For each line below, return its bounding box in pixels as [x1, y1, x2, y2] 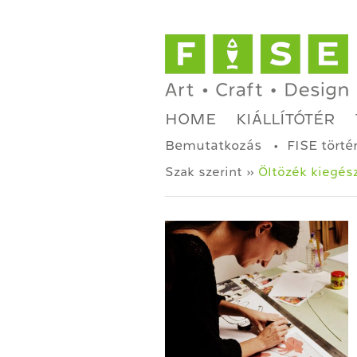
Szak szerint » [165, 166, 258, 178]
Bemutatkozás [165, 139, 261, 152]
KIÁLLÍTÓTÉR [236, 111, 335, 127]
